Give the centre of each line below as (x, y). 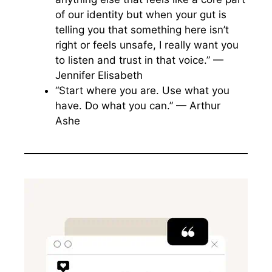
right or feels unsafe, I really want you (147, 45)
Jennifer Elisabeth (99, 75)
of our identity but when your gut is (141, 15)
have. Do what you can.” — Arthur (138, 106)
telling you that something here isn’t (142, 30)
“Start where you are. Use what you (142, 90)
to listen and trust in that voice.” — (139, 60)
